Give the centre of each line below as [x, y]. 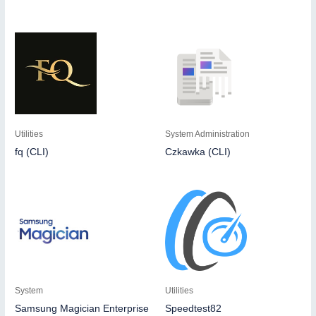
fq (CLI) [32, 152]
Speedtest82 [193, 309]
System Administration [207, 133]
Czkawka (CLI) [198, 152]
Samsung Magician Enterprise [82, 309]
